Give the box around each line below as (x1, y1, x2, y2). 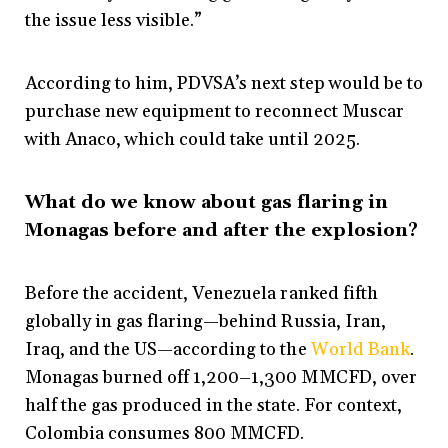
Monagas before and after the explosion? (25, 219, 418, 243)
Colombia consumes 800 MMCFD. (25, 422, 305, 446)
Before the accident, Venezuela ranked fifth (25, 282, 378, 306)
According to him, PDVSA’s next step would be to (25, 72, 423, 96)
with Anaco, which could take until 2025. (25, 128, 360, 152)
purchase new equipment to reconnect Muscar (25, 100, 404, 124)
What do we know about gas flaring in (25, 191, 388, 215)
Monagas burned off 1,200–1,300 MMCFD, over (25, 366, 417, 390)
